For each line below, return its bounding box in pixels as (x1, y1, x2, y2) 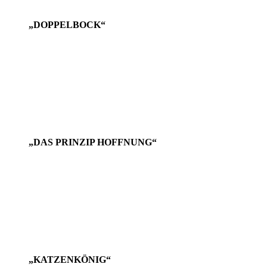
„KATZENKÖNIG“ (29, 254, 111, 265)
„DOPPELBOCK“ (29, 19, 105, 30)
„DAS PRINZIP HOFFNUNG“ (29, 136, 157, 147)
